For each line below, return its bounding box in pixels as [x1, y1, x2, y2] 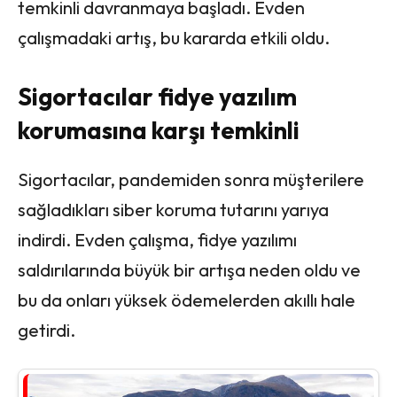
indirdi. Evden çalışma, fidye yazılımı [18, 228, 297, 251]
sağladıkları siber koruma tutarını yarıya [18, 198, 329, 221]
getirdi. [18, 318, 75, 341]
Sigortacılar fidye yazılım [18, 81, 297, 112]
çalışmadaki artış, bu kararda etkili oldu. [18, 26, 330, 49]
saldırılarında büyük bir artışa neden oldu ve [18, 258, 361, 281]
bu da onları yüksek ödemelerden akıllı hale [18, 288, 355, 311]
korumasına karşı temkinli [18, 114, 300, 145]
